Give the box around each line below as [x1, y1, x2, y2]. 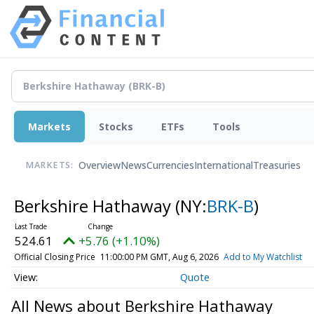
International [194, 158, 253, 172]
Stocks [99, 119, 133, 133]
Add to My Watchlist [223, 250, 302, 263]
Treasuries [253, 158, 301, 172]
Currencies [146, 158, 194, 172]
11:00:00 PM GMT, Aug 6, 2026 [100, 250, 219, 263]
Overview [78, 158, 121, 172]
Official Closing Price [13, 250, 95, 263]
